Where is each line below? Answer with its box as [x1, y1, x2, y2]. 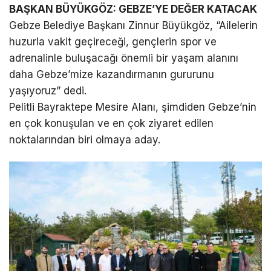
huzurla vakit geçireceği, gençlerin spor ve [9, 35, 217, 48]
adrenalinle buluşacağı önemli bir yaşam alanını [9, 51, 238, 64]
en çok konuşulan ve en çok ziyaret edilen [9, 117, 214, 129]
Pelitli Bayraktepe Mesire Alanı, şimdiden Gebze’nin [9, 100, 256, 113]
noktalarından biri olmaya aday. [9, 133, 160, 146]
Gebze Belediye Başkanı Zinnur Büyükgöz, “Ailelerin [9, 19, 258, 31]
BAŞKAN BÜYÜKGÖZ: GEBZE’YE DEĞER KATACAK [9, 2, 257, 15]
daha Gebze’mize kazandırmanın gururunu [9, 68, 214, 80]
